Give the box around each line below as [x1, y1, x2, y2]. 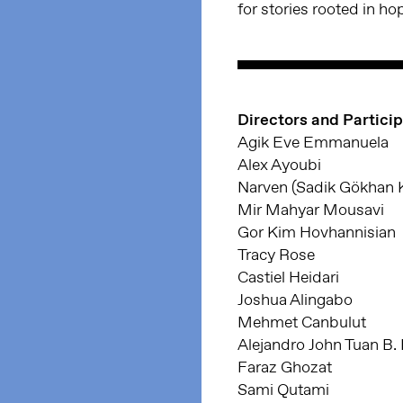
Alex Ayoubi [237, 153, 321, 175]
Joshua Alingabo [237, 288, 353, 310]
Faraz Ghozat [237, 355, 332, 378]
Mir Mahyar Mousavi [237, 198, 384, 220]
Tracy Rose [237, 243, 315, 265]
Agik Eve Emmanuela [237, 130, 389, 153]
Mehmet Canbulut [237, 310, 366, 333]
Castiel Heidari [237, 265, 339, 288]
